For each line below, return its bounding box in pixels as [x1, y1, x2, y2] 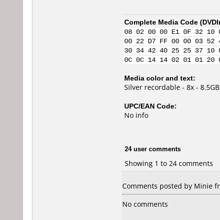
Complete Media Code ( [124, 17, 202, 27]
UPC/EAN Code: [124, 101, 177, 110]
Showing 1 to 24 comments [125, 158, 213, 168]
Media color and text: [124, 73, 195, 82]
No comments [122, 199, 168, 209]
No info [124, 110, 148, 120]
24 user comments [125, 144, 181, 153]
